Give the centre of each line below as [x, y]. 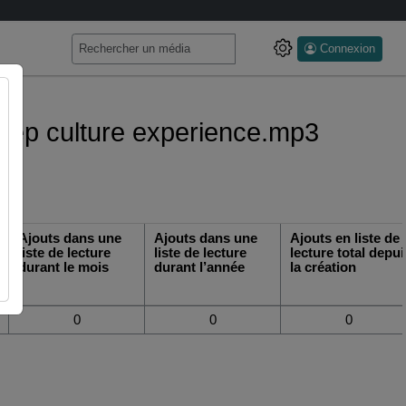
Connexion [348, 49]
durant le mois [64, 267]
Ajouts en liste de [345, 238]
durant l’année [200, 267]
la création [324, 267]
